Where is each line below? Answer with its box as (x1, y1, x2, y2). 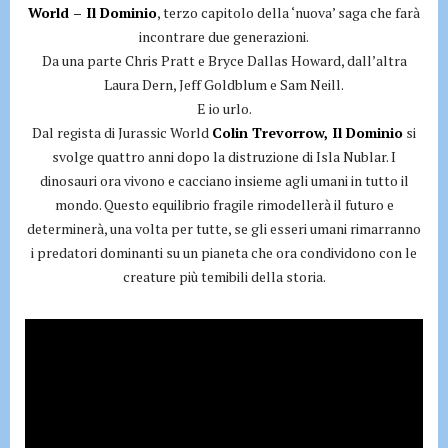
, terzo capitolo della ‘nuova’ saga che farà (157, 3, 420, 22)
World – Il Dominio (28, 3, 157, 22)
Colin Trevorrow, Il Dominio (212, 123, 403, 142)
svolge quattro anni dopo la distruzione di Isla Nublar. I (52, 147, 396, 166)
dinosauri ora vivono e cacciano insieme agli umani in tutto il (39, 171, 409, 190)
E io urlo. (196, 99, 252, 118)
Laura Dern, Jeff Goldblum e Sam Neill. (104, 75, 344, 94)
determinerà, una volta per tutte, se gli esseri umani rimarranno (27, 219, 421, 238)
